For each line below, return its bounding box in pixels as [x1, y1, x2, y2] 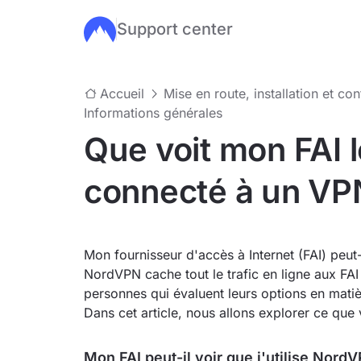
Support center [117, 19, 233, 39]
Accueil [100, 85, 144, 102]
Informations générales [84, 105, 222, 121]
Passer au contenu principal [81, 21, 251, 37]
